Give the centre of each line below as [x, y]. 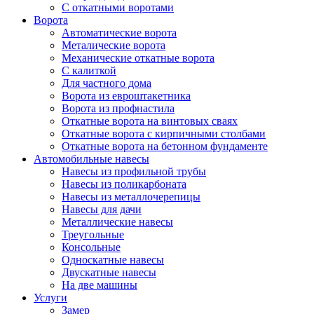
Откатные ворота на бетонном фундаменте [165, 146]
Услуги [50, 298]
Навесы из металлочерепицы [131, 197]
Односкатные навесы [113, 260]
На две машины [100, 285]
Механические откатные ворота [138, 58]
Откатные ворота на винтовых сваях [150, 121]
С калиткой [89, 70]
